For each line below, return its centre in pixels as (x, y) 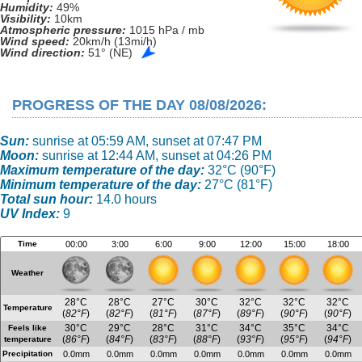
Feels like (27, 328)
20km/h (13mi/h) (113, 41)
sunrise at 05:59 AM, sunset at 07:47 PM (147, 141)
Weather (27, 273)
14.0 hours (125, 199)
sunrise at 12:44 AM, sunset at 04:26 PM (155, 156)
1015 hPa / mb (165, 30)
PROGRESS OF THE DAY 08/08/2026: (139, 105)
